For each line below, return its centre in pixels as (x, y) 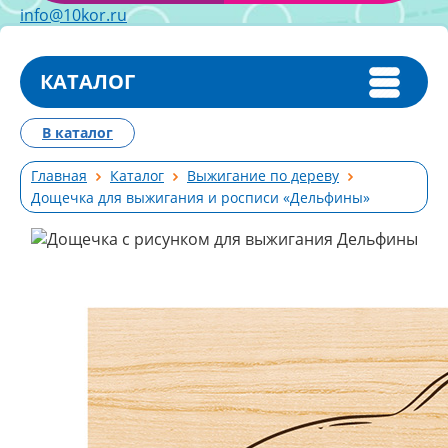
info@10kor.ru (73, 15)
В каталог (77, 132)
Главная (59, 175)
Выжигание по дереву (263, 175)
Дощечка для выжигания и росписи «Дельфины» (200, 197)
